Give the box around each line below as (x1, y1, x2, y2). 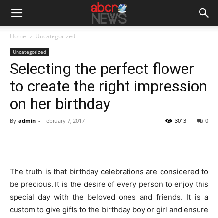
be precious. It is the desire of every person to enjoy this (10, 180, 208, 189)
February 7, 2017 (43, 117, 85, 124)
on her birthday (10, 94, 110, 113)
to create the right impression (10, 77, 207, 95)
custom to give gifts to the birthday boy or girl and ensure (10, 205, 208, 214)
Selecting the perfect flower (10, 59, 194, 78)
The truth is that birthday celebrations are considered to (10, 167, 208, 176)
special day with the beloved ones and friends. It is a (10, 192, 208, 201)
